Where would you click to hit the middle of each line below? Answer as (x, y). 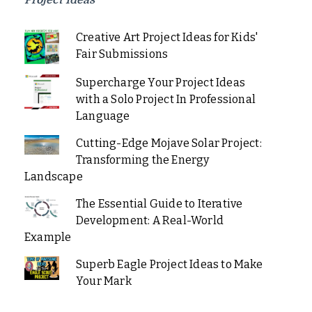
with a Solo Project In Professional (165, 100)
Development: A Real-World (149, 221)
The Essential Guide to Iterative (159, 204)
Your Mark (103, 281)
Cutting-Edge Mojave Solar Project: (169, 143)
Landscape (54, 177)
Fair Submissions (122, 54)
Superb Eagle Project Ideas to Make (169, 265)
